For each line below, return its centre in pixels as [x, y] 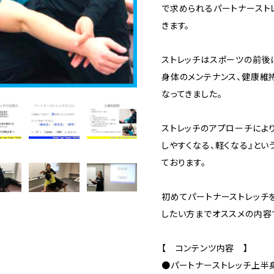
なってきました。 [192, 94]
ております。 [184, 162]
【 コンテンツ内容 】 [205, 248]
